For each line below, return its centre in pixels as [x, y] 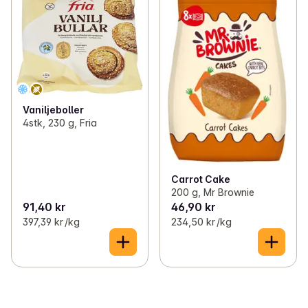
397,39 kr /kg [51, 221]
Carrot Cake [201, 179]
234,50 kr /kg [201, 221]
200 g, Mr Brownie [213, 192]
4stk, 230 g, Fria [60, 122]
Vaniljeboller [53, 109]
